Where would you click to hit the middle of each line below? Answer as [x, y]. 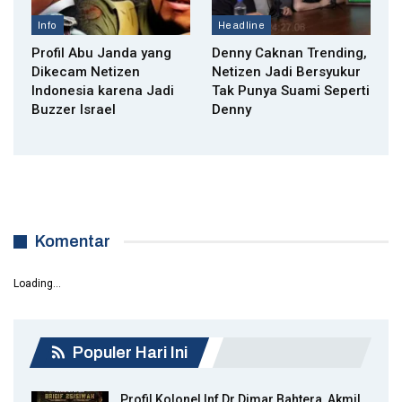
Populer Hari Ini [128, 353]
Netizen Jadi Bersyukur [286, 72]
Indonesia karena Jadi [103, 91]
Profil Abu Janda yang [101, 53]
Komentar [73, 242]
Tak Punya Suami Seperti [291, 91]
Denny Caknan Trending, [289, 53]
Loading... [37, 284]
